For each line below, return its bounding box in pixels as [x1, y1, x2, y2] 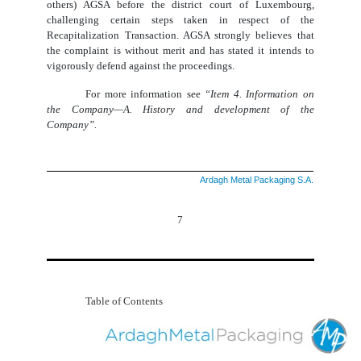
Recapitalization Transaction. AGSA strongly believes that [47, 29, 314, 42]
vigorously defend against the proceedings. [47, 60, 235, 73]
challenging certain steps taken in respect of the [47, 14, 314, 27]
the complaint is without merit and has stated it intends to [47, 44, 314, 57]
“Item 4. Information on [205, 88, 314, 101]
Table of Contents [85, 294, 164, 307]
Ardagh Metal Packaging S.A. [200, 174, 314, 185]
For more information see [85, 88, 205, 101]
